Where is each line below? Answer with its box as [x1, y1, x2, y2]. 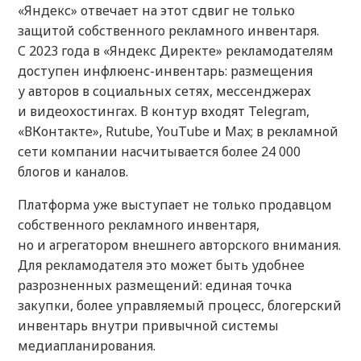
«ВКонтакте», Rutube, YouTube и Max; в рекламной [18, 122, 338, 141]
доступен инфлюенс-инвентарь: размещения [18, 62, 313, 81]
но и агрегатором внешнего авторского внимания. [18, 236, 341, 255]
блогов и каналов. [18, 163, 128, 181]
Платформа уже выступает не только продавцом [18, 196, 332, 214]
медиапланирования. [18, 337, 156, 355]
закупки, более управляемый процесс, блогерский [18, 297, 342, 315]
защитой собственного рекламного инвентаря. [18, 22, 319, 40]
